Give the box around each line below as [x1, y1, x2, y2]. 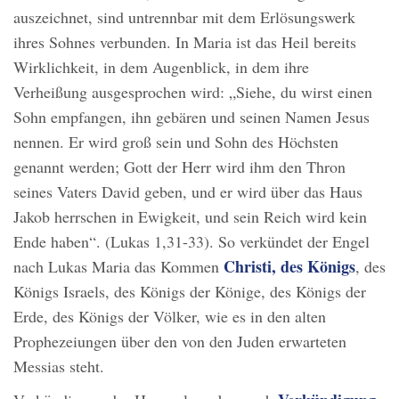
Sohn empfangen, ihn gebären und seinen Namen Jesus [13, 106, 370, 128]
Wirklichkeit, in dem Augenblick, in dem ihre [13, 56, 309, 78]
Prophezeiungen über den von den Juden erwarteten [13, 330, 346, 353]
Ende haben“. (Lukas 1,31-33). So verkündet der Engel [13, 231, 370, 253]
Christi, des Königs [224, 255, 355, 279]
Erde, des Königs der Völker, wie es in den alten [13, 305, 326, 328]
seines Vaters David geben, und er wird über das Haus [13, 181, 362, 203]
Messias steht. [13, 355, 104, 378]
